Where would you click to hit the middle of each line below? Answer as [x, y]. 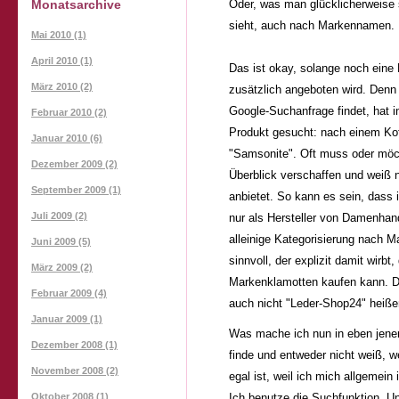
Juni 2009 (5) [61, 241]
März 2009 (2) [62, 267]
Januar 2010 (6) [67, 138]
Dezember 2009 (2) [74, 163]
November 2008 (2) [75, 370]
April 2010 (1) [62, 60]
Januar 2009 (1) [67, 318]
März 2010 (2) [62, 86]
